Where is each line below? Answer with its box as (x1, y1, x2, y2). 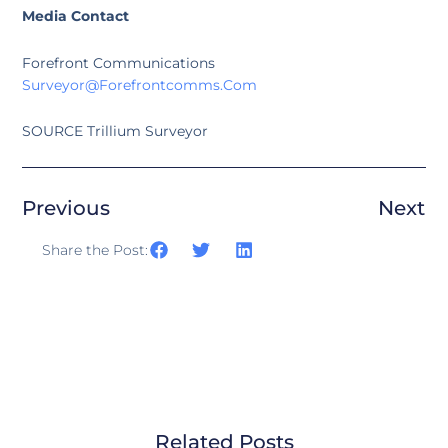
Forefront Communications (21, 53, 215, 72)
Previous (21, 195, 110, 220)
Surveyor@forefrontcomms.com (21, 75, 257, 94)
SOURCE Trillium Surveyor (21, 122, 208, 141)
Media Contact (21, 7, 129, 26)
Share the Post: (41, 240, 148, 259)
